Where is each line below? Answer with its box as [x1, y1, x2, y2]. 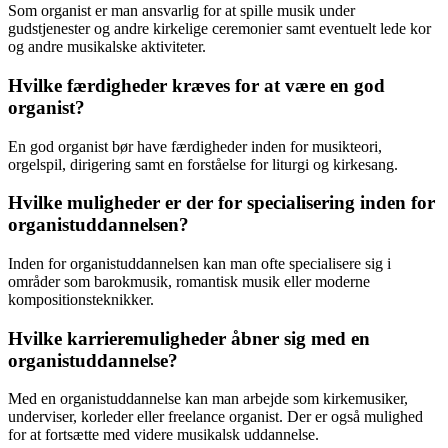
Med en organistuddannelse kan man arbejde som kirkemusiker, [8, 390, 408, 408]
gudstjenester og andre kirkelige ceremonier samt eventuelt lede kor [8, 20, 431, 38]
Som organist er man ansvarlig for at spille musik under [8, 2, 355, 20]
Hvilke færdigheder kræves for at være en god [8, 74, 385, 96]
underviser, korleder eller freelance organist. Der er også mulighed [8, 408, 423, 426]
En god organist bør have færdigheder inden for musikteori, [8, 137, 382, 155]
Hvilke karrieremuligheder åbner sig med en [8, 327, 370, 349]
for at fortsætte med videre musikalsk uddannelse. [8, 426, 319, 444]
